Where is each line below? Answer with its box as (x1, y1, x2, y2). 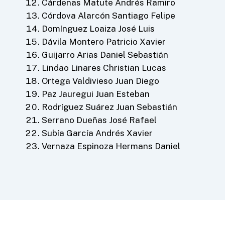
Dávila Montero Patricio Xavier (41, 37, 166, 47)
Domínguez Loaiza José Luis (41, 24, 155, 34)
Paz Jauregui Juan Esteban (41, 89, 150, 99)
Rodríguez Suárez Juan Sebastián (41, 102, 177, 112)
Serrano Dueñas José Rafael (41, 115, 157, 125)
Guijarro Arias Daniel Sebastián (41, 50, 168, 60)
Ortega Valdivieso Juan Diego (41, 76, 159, 86)
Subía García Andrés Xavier (41, 128, 153, 138)
